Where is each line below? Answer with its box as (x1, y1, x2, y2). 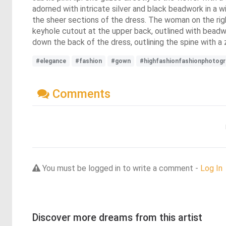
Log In (200, 163, 222, 173)
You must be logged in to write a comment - (40, 163, 200, 173)
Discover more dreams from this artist (32, 211, 202, 223)
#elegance (36, 58, 66, 65)
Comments (49, 86, 110, 101)
